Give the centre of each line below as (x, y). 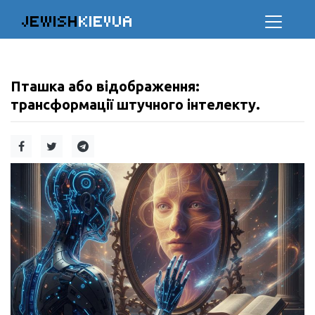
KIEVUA (106, 21)
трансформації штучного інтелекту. (135, 104)
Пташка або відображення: (105, 86)
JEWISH (50, 21)
